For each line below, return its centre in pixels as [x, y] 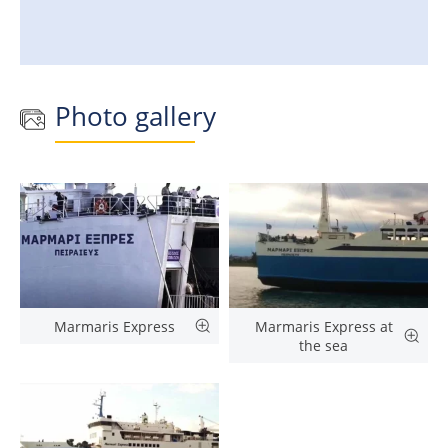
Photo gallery [135, 116]
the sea [323, 345]
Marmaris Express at [323, 326]
